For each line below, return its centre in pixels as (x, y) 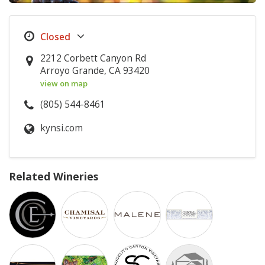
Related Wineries (54, 177)
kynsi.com (62, 128)
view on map (64, 84)
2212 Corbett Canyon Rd (93, 59)
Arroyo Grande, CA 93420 (95, 71)
